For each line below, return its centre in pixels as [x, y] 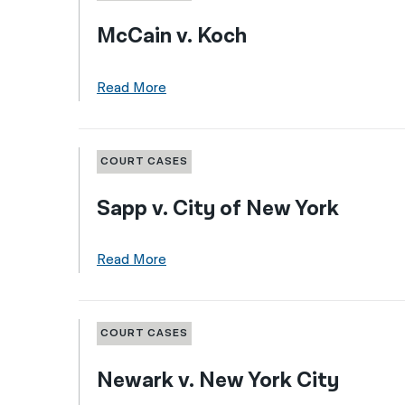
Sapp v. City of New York [217, 208]
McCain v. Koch [171, 36]
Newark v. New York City [217, 380]
